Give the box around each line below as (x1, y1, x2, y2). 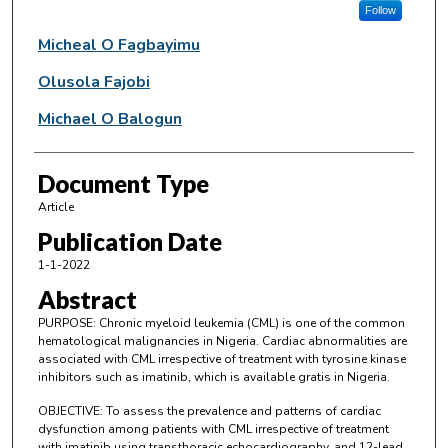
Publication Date (37, 226, 222, 256)
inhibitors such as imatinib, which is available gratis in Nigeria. (37, 369, 390, 386)
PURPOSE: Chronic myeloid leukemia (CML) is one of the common (37, 315, 405, 332)
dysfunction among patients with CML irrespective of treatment (37, 420, 389, 437)
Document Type (37, 168, 209, 198)
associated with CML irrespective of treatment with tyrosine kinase (37, 351, 406, 368)
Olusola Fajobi (37, 70, 150, 93)
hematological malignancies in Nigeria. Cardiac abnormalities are (37, 333, 407, 350)
